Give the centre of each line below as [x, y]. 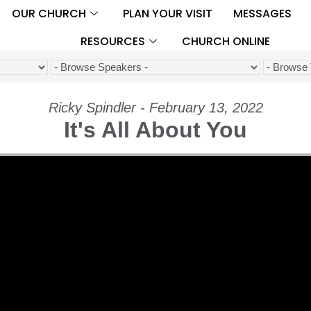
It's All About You [155, 129]
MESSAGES [262, 13]
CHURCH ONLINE [226, 41]
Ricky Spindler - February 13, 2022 [155, 107]
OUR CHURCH [49, 13]
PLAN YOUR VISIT [167, 13]
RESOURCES [112, 41]
